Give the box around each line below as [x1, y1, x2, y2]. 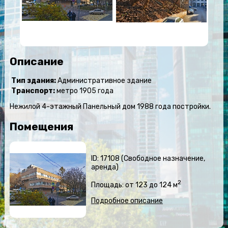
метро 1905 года [54, 87, 113, 96]
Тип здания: [11, 76, 56, 85]
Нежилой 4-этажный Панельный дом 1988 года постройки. [9, 102, 211, 111]
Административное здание [55, 76, 152, 85]
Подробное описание [91, 196, 163, 205]
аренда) [91, 163, 119, 172]
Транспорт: [11, 87, 55, 96]
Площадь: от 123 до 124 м [91, 180, 178, 189]
